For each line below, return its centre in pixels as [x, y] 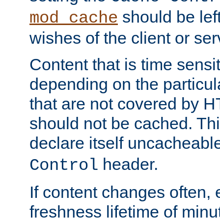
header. [128, 164]
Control [64, 166]
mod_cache [74, 18]
